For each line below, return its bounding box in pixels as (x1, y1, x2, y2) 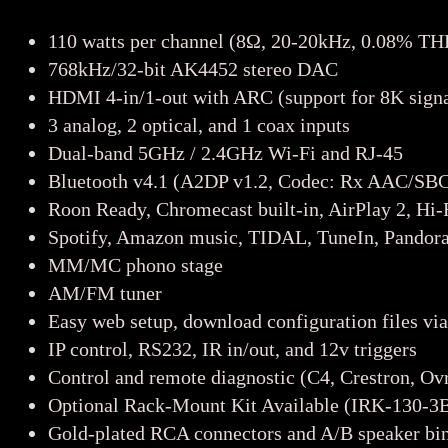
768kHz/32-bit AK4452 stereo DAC (48, 58, 338, 81)
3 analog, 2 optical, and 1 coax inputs (48, 114, 350, 137)
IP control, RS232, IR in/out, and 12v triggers (48, 338, 417, 361)
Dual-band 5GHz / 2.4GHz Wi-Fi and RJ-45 (48, 142, 403, 165)
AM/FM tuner (48, 282, 162, 305)
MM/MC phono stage (48, 254, 223, 277)
